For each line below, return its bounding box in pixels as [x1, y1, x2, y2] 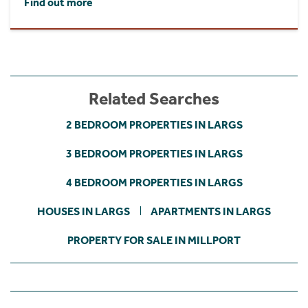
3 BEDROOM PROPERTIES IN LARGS [65, 146, 243, 160]
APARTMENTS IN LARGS [151, 204, 271, 218]
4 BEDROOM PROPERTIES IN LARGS [65, 175, 243, 189]
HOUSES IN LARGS [37, 204, 130, 218]
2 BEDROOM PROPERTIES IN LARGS [65, 118, 243, 131]
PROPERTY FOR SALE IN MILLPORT [67, 233, 241, 247]
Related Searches [89, 88, 219, 109]
